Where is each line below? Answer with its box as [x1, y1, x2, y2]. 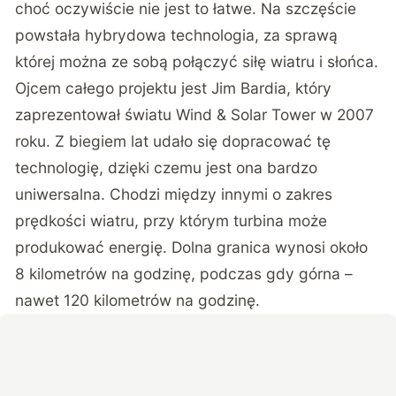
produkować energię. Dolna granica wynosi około [15, 238, 369, 257]
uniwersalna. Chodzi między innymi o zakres [15, 185, 333, 204]
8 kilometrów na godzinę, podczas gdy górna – [15, 264, 354, 284]
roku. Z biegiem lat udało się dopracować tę [15, 132, 331, 151]
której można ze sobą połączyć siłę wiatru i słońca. [15, 52, 379, 72]
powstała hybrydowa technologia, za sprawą [15, 26, 339, 45]
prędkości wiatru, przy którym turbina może [15, 211, 328, 231]
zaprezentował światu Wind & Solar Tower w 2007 [15, 105, 375, 125]
